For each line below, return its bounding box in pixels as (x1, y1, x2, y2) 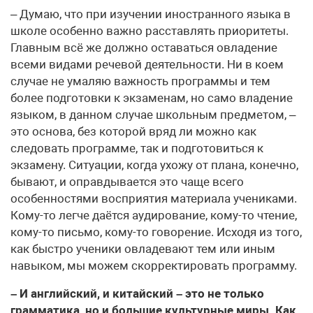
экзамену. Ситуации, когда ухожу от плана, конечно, (10, 157, 298, 172)
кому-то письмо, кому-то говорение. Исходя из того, (10, 224, 302, 239)
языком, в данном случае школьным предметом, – (10, 107, 296, 122)
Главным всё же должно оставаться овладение (10, 40, 277, 54)
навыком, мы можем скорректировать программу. (10, 258, 297, 272)
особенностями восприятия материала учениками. (10, 191, 297, 205)
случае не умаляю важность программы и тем (10, 73, 270, 88)
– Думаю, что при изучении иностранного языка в (10, 6, 291, 21)
